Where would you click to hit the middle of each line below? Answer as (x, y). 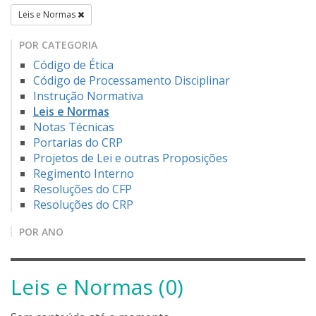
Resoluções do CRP (83, 205)
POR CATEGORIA (58, 45)
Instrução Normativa (88, 96)
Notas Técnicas (74, 127)
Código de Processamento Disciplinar (132, 81)
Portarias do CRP (78, 143)
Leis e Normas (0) (97, 287)
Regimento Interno (84, 174)
